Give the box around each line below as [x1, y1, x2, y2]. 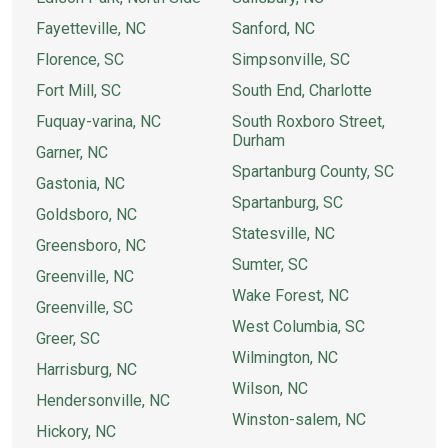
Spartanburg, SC [232, 193, 343, 212]
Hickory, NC [36, 422, 116, 441]
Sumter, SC [232, 255, 308, 274]
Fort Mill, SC [36, 81, 121, 100]
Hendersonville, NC [36, 391, 170, 410]
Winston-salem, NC [232, 410, 366, 429]
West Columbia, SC [232, 317, 365, 336]
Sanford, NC [232, 19, 315, 38]
